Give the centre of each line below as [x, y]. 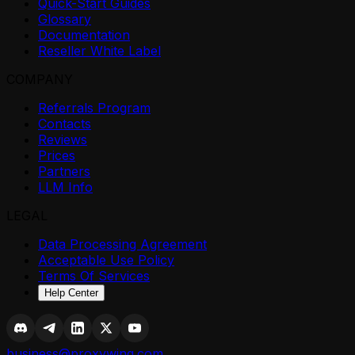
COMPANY [40, 79]
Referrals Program [94, 107]
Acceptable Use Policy [106, 260]
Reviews [63, 139]
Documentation [84, 34]
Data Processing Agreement [122, 244]
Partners [64, 171]
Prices [57, 155]
